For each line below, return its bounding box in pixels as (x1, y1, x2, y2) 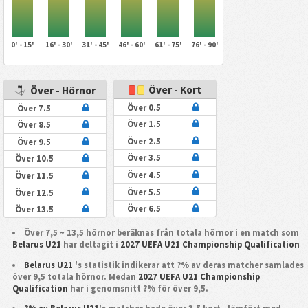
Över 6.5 (127, 203, 162, 214)
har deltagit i (63, 239, 120, 250)
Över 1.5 (127, 119, 162, 130)
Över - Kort (146, 82, 201, 96)
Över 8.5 (17, 120, 52, 131)
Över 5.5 (127, 186, 162, 197)
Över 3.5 (127, 153, 162, 164)
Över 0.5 (127, 102, 162, 113)
